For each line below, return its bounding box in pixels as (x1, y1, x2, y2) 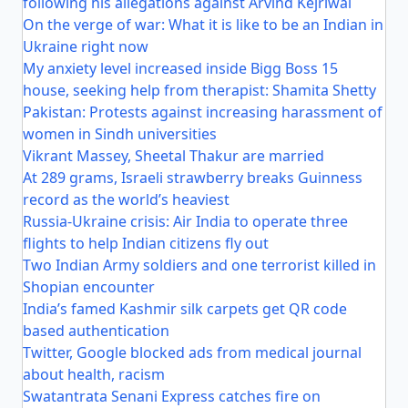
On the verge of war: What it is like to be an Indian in (23, 15, 383, 35)
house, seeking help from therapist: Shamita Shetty (23, 80, 376, 100)
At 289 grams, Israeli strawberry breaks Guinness (23, 168, 362, 188)
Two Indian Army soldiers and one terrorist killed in (23, 255, 376, 275)
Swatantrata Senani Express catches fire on (23, 386, 321, 406)
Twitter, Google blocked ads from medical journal (23, 342, 362, 362)
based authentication (23, 321, 169, 341)
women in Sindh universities (23, 124, 217, 144)
